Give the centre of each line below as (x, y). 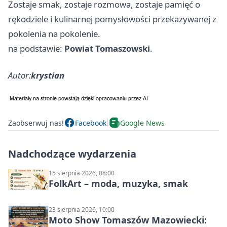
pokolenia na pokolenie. (54, 34)
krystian (48, 75)
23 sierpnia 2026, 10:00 (82, 210)
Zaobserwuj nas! (36, 123)
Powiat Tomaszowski (107, 48)
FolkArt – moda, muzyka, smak (118, 183)
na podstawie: (36, 48)
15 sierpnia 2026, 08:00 (82, 173)
